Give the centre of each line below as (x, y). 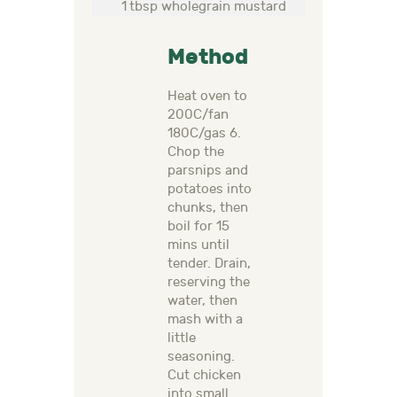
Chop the (196, 152)
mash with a (205, 320)
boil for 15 (198, 227)
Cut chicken (204, 376)
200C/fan (198, 115)
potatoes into (210, 190)
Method (208, 57)
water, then (202, 301)
